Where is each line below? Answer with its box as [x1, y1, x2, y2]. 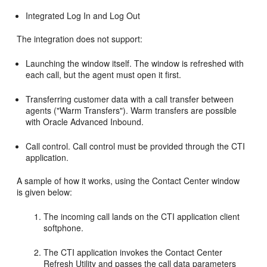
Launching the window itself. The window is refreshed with [26, 57, 244, 69]
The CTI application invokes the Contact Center [44, 246, 223, 258]
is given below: [17, 186, 73, 198]
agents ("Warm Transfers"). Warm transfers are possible [26, 104, 237, 116]
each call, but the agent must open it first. [26, 69, 182, 80]
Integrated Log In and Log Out [26, 10, 141, 21]
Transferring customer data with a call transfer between [26, 93, 234, 105]
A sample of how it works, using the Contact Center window [17, 175, 240, 187]
